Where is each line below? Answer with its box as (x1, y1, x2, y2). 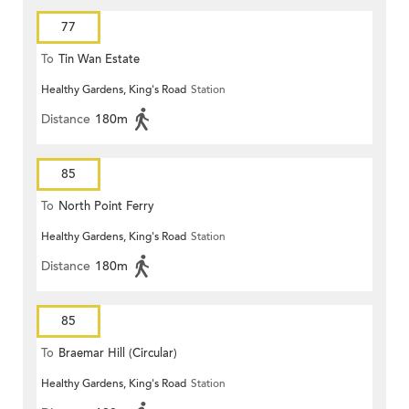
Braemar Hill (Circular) (58, 345, 177, 362)
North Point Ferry (58, 198, 154, 215)
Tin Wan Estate (58, 51, 140, 68)
